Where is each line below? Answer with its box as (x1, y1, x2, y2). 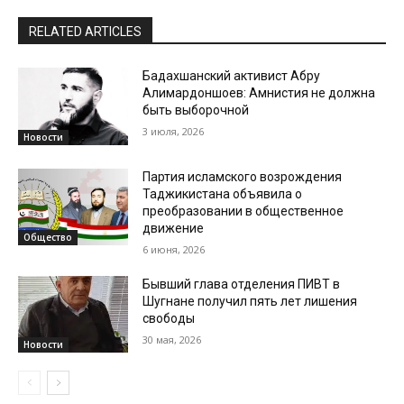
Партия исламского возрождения (142, 169, 343, 184)
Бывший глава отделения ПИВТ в (142, 276, 341, 291)
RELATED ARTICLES (29, 23, 142, 39)
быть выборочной (142, 102, 250, 117)
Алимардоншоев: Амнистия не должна (142, 85, 376, 100)
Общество (23, 231, 72, 244)
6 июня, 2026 (142, 242, 206, 256)
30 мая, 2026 (142, 332, 202, 346)
